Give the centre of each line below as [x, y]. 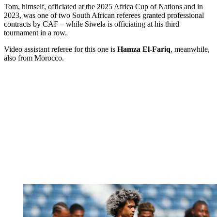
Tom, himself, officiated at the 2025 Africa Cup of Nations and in [103, 7]
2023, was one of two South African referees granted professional [104, 15]
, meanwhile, [190, 49]
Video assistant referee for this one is [61, 49]
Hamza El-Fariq [144, 49]
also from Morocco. [34, 58]
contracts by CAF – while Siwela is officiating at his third [92, 24]
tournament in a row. [35, 33]
